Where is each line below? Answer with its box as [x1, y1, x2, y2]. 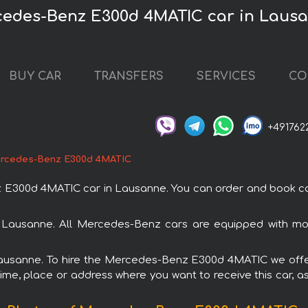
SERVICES [197, 70, 256, 83]
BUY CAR [9, 70, 61, 83]
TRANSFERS [94, 70, 164, 83]
